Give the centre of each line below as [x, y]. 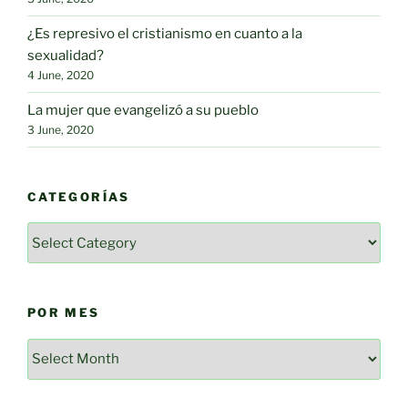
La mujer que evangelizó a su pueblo [143, 111]
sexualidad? [66, 56]
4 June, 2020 [61, 76]
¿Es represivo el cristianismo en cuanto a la [165, 34]
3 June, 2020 [61, 130]
